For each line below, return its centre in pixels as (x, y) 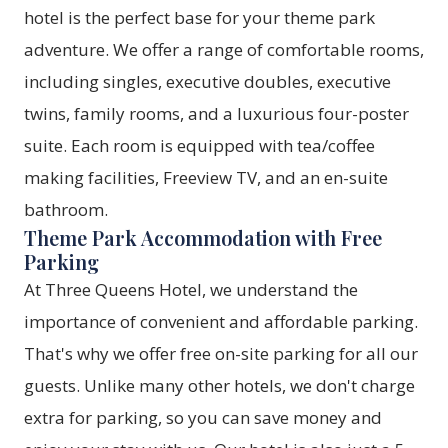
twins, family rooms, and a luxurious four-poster (216, 113)
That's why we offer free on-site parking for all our (221, 353)
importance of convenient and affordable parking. (221, 321)
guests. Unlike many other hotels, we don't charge (219, 385)
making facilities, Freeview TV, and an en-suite (206, 177)
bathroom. (66, 209)
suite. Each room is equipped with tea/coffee (199, 145)
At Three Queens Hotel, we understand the (191, 289)
